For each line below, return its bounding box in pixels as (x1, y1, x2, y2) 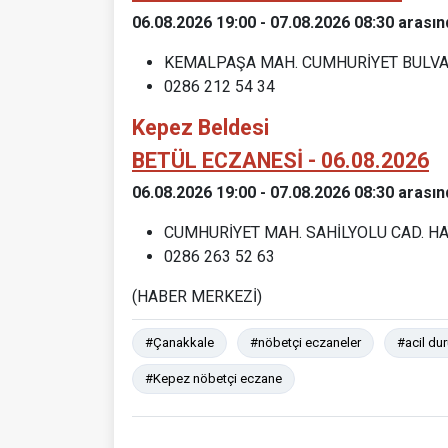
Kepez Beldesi (132, 114, 269, 140)
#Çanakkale (145, 334, 214, 350)
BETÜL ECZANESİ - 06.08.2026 (132, 147, 429, 173)
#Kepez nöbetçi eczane (145, 370, 282, 386)
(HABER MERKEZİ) (132, 286, 262, 306)
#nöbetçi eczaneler (250, 334, 361, 350)
